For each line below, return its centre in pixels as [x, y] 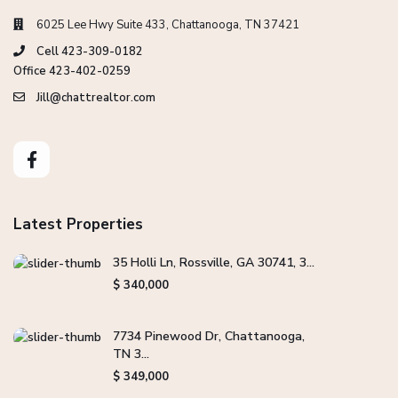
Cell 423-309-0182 [90, 51]
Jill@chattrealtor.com [96, 97]
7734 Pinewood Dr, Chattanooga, [209, 336]
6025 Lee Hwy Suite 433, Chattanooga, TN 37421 [168, 24]
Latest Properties [78, 224]
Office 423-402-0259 [72, 71]
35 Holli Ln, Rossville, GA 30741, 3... [214, 262]
